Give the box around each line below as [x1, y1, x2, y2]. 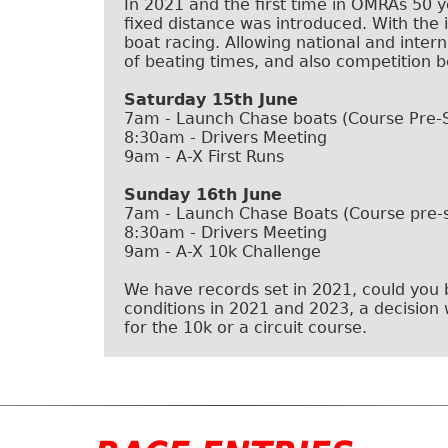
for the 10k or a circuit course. [124, 318, 367, 337]
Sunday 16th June [124, 185, 282, 204]
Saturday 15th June [124, 90, 298, 109]
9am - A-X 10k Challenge [124, 242, 321, 261]
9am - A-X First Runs [124, 147, 284, 166]
